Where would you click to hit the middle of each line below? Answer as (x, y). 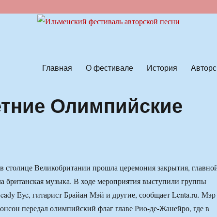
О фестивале (109, 67)
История (162, 67)
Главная (57, 67)
